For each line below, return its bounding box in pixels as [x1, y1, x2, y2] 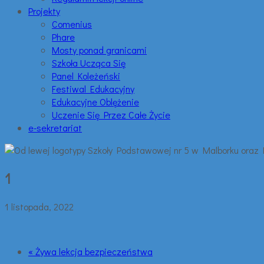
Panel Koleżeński [52, 70, 120, 82]
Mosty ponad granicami [52, 44, 147, 56]
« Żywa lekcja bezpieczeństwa [28, 245, 153, 258]
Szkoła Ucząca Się [52, 57, 126, 69]
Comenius [52, 18, 92, 30]
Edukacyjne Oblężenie [52, 95, 139, 108]
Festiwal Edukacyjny [52, 82, 134, 95]
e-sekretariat [28, 121, 82, 134]
